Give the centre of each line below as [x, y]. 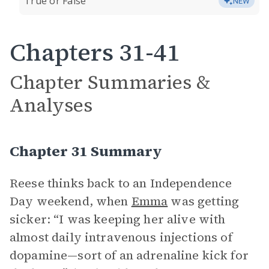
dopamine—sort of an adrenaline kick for [129, 255]
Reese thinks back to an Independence [121, 183]
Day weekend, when [71, 201]
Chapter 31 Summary [86, 151]
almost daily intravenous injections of [121, 237]
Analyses [51, 105]
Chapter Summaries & [110, 82]
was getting [204, 201]
